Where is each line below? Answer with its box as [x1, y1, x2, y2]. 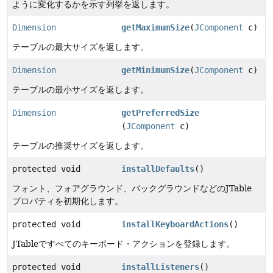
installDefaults [121, 164, 195, 174]
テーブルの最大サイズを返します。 [12, 42, 149, 52]
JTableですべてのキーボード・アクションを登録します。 [12, 239, 235, 249]
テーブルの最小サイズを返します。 [12, 85, 149, 95]
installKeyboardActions [121, 219, 229, 230]
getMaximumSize [121, 23, 190, 33]
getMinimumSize [121, 65, 190, 76]
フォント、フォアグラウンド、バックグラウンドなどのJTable [12, 183, 252, 194]
